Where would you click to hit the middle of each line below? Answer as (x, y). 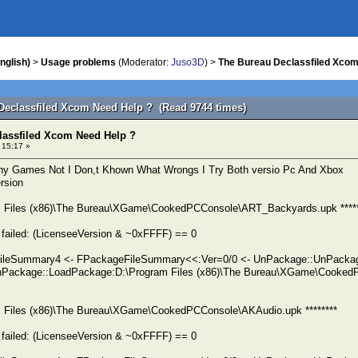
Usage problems (78, 62)
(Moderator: (143, 62)
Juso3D (188, 62)
